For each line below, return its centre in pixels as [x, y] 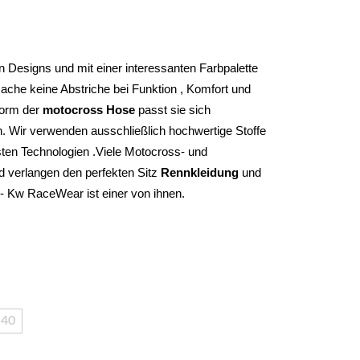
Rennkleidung [201, 172]
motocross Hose [89, 110]
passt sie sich [173, 110]
